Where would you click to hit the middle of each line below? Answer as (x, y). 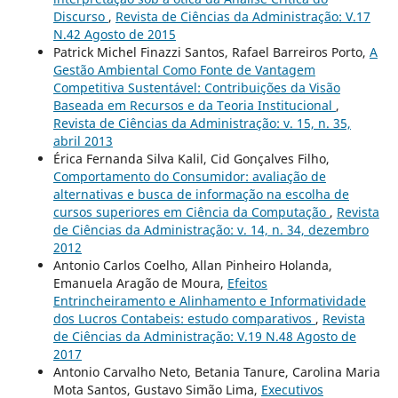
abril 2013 (83, 141)
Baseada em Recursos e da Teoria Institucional (194, 106)
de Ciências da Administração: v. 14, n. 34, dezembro (211, 230)
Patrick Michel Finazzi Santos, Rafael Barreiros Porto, (211, 52)
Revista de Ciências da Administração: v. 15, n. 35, (202, 123)
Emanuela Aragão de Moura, (140, 283)
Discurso (80, 17)
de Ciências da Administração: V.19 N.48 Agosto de (204, 337)
